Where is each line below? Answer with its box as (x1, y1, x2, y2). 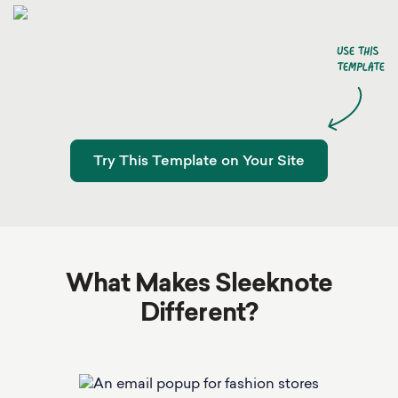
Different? (139, 302, 259, 327)
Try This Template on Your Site (93, 155, 305, 169)
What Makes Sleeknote (65, 273, 333, 298)
